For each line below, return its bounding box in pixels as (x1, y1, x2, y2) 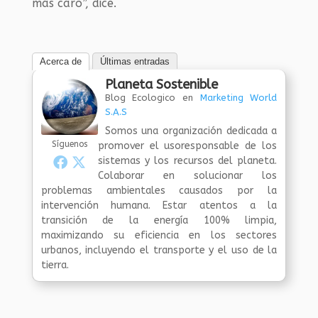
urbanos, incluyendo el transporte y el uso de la (40, 243, 278, 256)
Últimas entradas (99, 55, 170, 67)
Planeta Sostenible (104, 76, 218, 92)
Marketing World (199, 92, 278, 103)
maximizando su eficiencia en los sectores (40, 229, 278, 241)
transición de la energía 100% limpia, (40, 214, 278, 226)
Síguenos (51, 138, 87, 149)
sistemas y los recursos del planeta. (97, 154, 278, 167)
